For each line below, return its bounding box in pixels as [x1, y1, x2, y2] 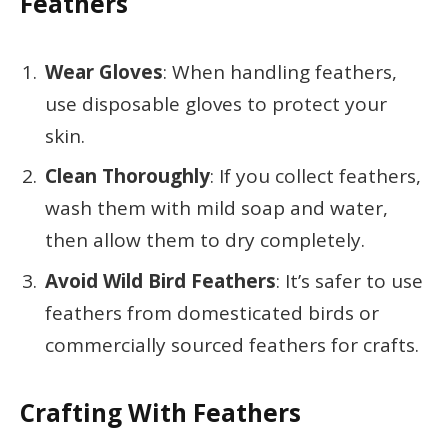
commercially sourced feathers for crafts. [45, 331, 419, 358]
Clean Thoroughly [45, 163, 210, 190]
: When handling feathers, [163, 59, 397, 86]
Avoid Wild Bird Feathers [45, 267, 276, 294]
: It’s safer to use [276, 267, 423, 294]
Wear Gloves [45, 59, 163, 86]
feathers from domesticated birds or [45, 299, 379, 326]
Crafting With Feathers [20, 395, 301, 429]
